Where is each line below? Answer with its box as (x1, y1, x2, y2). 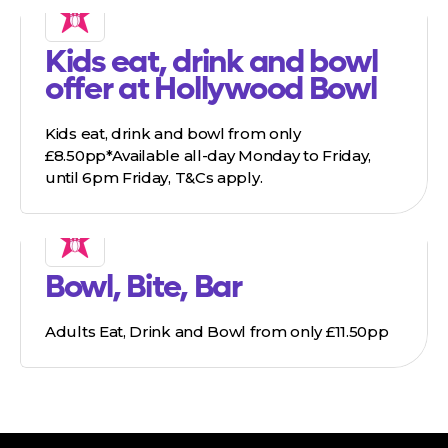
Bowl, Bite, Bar (45, 266, 242, 309)
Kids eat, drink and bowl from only (45, 124, 301, 144)
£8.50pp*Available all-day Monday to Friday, (45, 146, 372, 166)
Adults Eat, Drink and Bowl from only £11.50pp (45, 322, 389, 342)
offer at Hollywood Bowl (45, 68, 377, 111)
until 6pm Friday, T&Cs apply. (45, 168, 263, 188)
